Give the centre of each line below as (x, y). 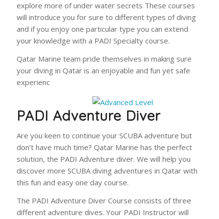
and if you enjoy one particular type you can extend (102, 29)
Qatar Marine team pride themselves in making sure (104, 59)
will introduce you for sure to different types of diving (106, 17)
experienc (33, 82)
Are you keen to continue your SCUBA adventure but (104, 135)
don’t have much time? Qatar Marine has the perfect (104, 147)
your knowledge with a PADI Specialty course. (93, 41)
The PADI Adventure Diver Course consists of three (104, 200)
